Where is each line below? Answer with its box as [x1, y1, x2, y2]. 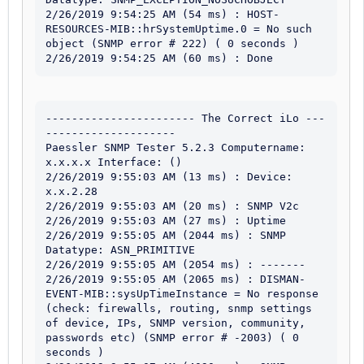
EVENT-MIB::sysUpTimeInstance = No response [45, 287, 318, 300]
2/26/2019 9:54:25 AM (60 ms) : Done [45, 51, 273, 64]
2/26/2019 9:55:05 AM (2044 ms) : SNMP [45, 228, 286, 241]
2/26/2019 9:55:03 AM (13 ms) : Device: [45, 170, 292, 183]
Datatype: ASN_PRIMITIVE [45, 243, 195, 256]
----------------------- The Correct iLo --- [45, 111, 325, 124]
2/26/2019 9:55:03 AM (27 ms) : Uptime [45, 214, 286, 227]
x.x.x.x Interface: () [45, 155, 182, 168]
